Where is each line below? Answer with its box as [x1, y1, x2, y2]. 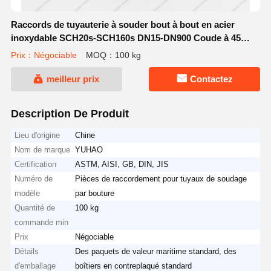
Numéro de [15, 174, 53, 183]
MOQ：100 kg [85, 50, 141, 60]
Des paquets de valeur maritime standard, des [75, 246, 237, 256]
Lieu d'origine [15, 130, 60, 140]
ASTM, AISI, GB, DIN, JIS [75, 159, 169, 169]
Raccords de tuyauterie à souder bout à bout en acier [10, 19, 235, 30]
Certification [15, 159, 57, 169]
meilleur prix [47, 74, 100, 85]
